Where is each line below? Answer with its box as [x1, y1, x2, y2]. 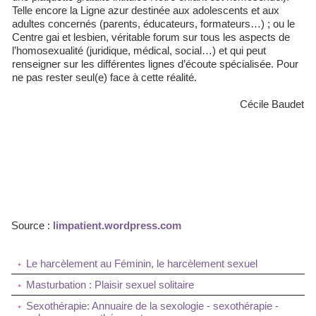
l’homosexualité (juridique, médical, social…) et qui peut [12, 44, 266, 56]
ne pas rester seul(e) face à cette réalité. [12, 71, 197, 83]
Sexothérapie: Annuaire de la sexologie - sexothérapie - [26, 300, 279, 312]
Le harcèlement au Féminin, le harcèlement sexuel [26, 257, 257, 269]
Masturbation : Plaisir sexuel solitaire [26, 279, 194, 291]
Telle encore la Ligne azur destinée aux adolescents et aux [12, 4, 279, 16]
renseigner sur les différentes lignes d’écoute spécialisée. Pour [12, 58, 298, 70]
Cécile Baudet [240, 98, 304, 110]
